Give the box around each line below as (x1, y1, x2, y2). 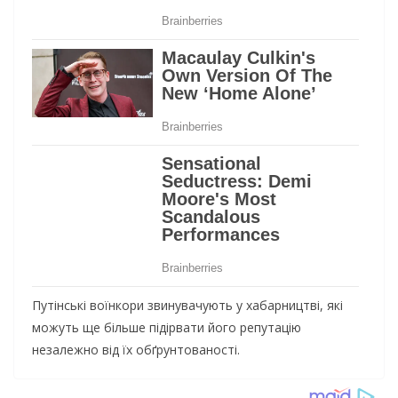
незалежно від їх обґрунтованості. (32, 341, 240, 359)
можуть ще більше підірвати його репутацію (32, 319, 301, 337)
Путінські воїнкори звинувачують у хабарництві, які (32, 297, 343, 314)
